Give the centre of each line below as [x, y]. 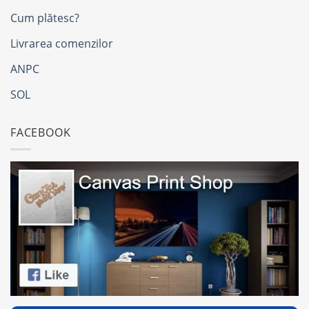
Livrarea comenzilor [62, 43]
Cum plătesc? [45, 18]
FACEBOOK [41, 132]
